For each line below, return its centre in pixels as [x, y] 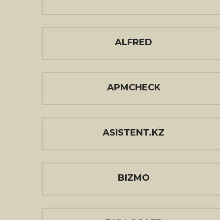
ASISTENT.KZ [134, 133]
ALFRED [134, 42]
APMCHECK [134, 87]
